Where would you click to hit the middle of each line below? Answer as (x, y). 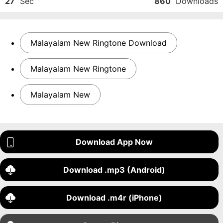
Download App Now (114, 142)
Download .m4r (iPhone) (114, 198)
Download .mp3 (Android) (114, 170)
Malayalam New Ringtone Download (99, 43)
